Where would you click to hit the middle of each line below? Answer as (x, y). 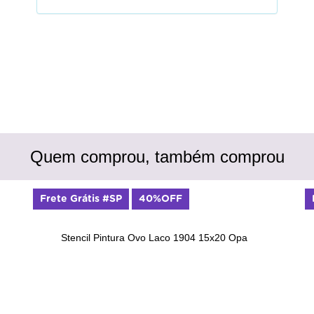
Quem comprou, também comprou (157, 156)
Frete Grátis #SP (81, 199)
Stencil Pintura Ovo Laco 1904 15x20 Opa (154, 238)
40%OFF (161, 199)
